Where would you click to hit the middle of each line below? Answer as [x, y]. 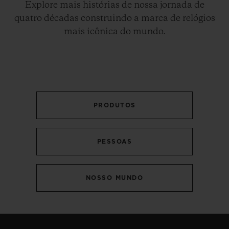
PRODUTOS [114, 105]
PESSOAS [114, 141]
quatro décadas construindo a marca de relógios [114, 18]
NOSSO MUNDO [114, 178]
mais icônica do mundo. [114, 31]
